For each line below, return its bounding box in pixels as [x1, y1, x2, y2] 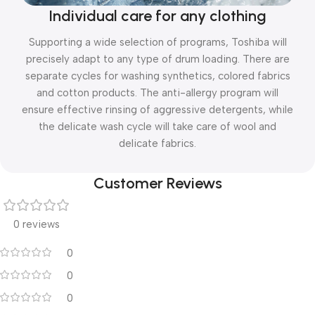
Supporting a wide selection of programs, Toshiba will [28, 35, 287, 49]
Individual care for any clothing [49, 6, 266, 25]
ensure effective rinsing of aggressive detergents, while [22, 103, 293, 116]
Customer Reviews [93, 173, 222, 193]
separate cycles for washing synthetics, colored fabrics [25, 69, 290, 82]
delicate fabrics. [119, 136, 196, 150]
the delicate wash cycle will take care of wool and [39, 120, 276, 133]
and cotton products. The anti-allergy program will [37, 86, 278, 99]
